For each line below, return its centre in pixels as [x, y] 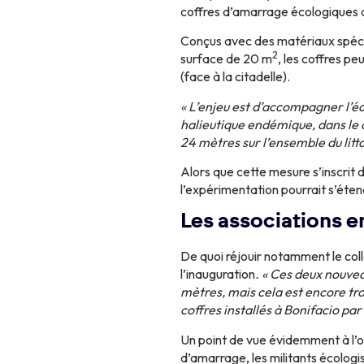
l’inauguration [218, 274]
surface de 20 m [226, 59]
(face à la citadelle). [235, 77]
